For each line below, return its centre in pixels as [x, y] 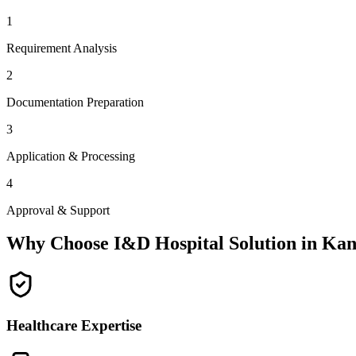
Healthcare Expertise [74, 326]
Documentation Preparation [75, 102]
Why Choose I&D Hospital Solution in [164, 244]
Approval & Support [58, 210]
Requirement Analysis [62, 48]
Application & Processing [71, 156]
